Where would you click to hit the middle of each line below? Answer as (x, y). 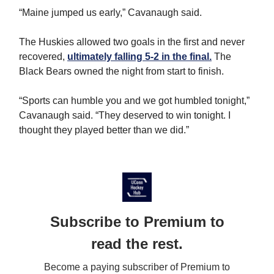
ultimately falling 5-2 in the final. (139, 57)
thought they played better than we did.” (104, 130)
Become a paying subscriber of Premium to (137, 267)
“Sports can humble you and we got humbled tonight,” (134, 101)
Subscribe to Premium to (137, 222)
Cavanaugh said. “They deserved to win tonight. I (125, 116)
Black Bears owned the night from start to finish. (121, 72)
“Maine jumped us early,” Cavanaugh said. (110, 13)
